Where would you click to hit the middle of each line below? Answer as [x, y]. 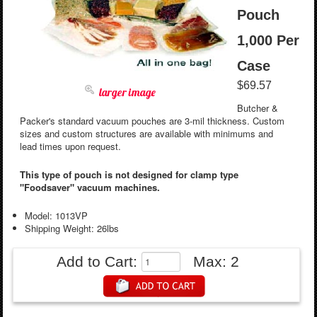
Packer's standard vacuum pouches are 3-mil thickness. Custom [152, 120]
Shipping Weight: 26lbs [71, 228]
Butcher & [257, 108]
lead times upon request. [70, 146]
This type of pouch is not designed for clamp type [129, 174]
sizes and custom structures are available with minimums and [146, 133]
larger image [127, 92]
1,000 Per [268, 40]
